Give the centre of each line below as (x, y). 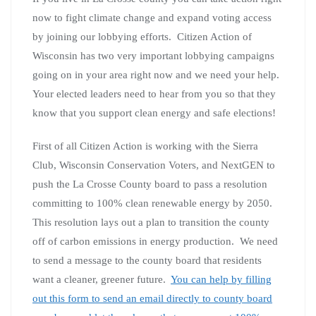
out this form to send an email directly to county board (152, 298)
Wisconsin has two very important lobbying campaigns (153, 55)
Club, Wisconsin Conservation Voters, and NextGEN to (154, 165)
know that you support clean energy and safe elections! (154, 113)
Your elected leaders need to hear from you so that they (154, 93)
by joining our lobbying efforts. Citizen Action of (142, 36)
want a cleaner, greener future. (102, 279)
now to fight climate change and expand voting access (152, 17)
